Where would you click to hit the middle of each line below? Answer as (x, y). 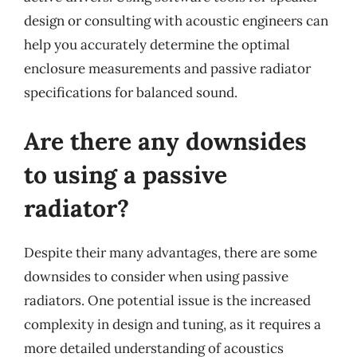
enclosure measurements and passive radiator (167, 68)
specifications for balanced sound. (131, 92)
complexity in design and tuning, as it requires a (173, 324)
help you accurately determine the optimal (157, 44)
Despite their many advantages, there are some (171, 253)
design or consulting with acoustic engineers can (176, 20)
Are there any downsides (165, 141)
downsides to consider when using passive (156, 277)
